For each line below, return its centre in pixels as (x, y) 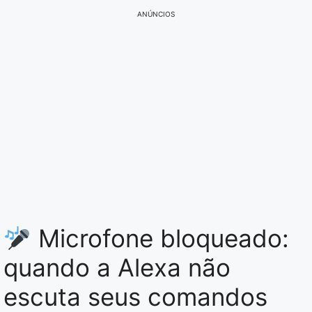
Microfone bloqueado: (160, 239)
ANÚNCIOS (156, 14)
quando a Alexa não (117, 268)
